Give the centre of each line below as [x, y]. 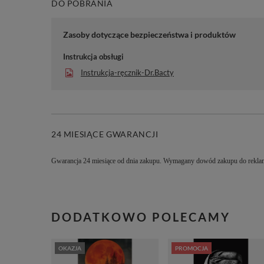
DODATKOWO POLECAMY [141, 217]
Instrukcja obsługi [93, 56]
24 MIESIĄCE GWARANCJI [105, 134]
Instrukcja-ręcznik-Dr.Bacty [127, 72]
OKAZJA [70, 248]
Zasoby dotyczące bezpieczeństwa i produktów [149, 34]
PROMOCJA [191, 248]
